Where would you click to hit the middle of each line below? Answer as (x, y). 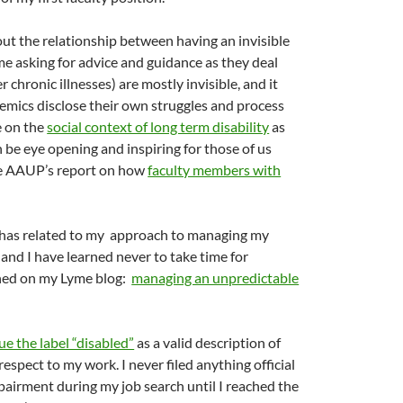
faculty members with (215, 170)
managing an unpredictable (215, 278)
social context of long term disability (158, 126)
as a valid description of (208, 342)
